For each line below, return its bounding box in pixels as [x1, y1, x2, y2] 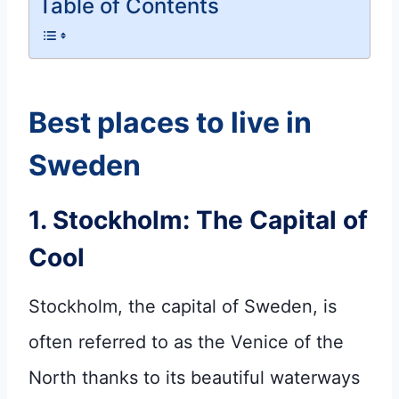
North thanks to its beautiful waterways [28, 366, 360, 388]
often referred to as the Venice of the [28, 330, 344, 353]
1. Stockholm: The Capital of [28, 204, 368, 235]
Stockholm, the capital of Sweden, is [28, 295, 337, 317]
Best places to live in [28, 104, 312, 140]
